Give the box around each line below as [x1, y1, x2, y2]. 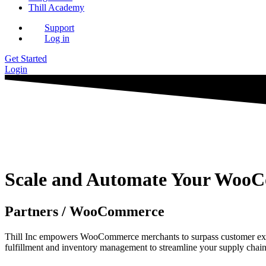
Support [45, 23, 74, 33]
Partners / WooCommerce [5, 203, 164, 219]
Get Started [5, 53, 47, 64]
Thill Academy [28, 2, 84, 12]
